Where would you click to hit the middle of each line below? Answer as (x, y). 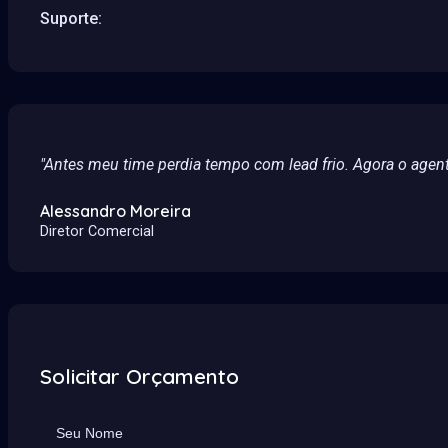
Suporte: (71, 18)
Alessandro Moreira (115, 210)
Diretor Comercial (97, 231)
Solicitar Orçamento (139, 376)
